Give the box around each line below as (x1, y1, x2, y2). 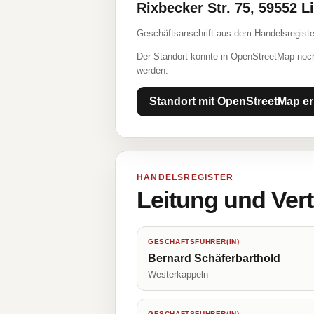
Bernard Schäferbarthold (148, 252, 280, 264)
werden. (137, 65, 168, 76)
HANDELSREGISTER (137, 172, 233, 182)
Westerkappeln (148, 269, 208, 280)
